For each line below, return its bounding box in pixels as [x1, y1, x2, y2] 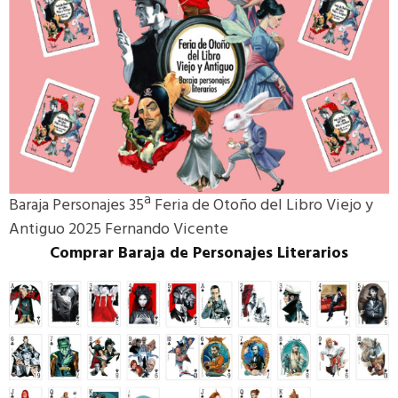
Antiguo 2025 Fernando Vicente [9, 217, 228, 243]
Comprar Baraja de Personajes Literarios [50, 241, 348, 267]
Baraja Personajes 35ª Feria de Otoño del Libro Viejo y [9, 193, 373, 219]
